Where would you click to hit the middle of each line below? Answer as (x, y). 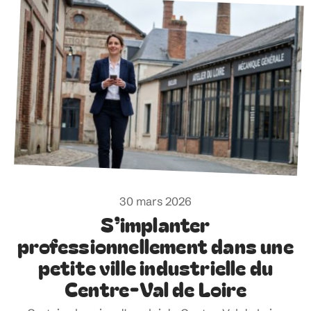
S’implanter (155, 224)
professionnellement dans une (155, 245)
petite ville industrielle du (155, 267)
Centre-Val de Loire (155, 288)
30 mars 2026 (155, 201)
